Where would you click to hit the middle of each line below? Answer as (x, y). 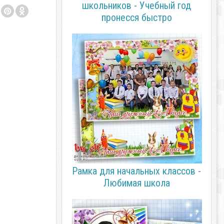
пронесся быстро (136, 17)
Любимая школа (136, 183)
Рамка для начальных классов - (136, 171)
